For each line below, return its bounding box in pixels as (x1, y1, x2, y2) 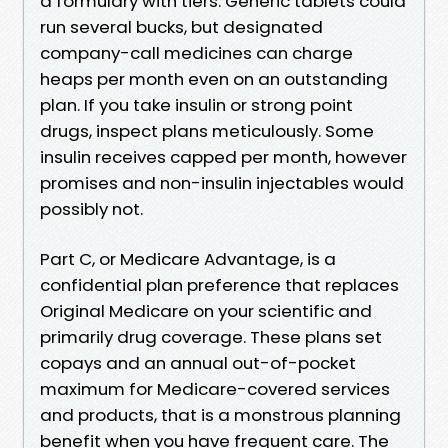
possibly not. (40, 196, 143, 221)
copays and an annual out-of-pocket (40, 350, 356, 375)
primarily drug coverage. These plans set (40, 324, 382, 349)
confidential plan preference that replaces (40, 272, 399, 297)
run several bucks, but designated (40, 14, 323, 39)
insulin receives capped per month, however (40, 144, 407, 169)
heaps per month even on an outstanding (40, 66, 388, 91)
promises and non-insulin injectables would (40, 170, 404, 195)
